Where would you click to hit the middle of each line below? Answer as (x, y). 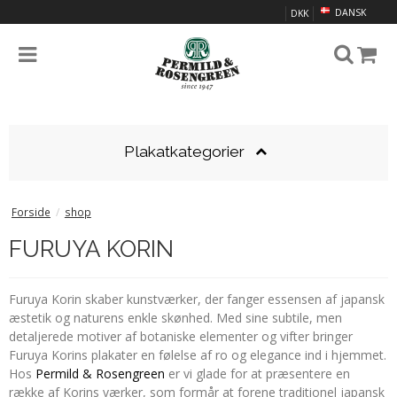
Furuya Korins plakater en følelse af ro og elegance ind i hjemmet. (198, 354)
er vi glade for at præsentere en (257, 373)
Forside (31, 211)
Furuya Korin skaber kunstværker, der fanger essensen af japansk (197, 299)
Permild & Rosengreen (100, 373)
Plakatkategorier (185, 152)
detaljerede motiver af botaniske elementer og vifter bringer (181, 336)
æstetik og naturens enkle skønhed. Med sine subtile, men (175, 317)
